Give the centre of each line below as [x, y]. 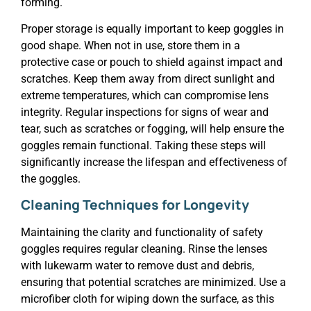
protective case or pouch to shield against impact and [152, 62]
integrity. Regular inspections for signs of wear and [145, 112]
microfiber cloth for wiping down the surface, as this [148, 299]
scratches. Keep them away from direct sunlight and [148, 78]
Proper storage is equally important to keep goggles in [152, 28]
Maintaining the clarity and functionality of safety [142, 233]
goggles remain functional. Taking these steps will [143, 145]
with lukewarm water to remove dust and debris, [137, 266]
